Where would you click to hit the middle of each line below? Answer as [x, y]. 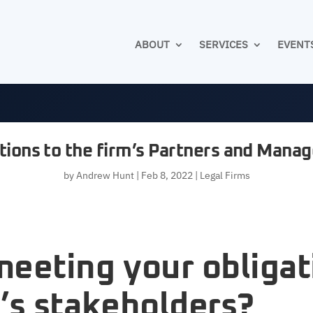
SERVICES [223, 44]
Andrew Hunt [105, 175]
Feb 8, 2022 [167, 175]
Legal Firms [225, 175]
